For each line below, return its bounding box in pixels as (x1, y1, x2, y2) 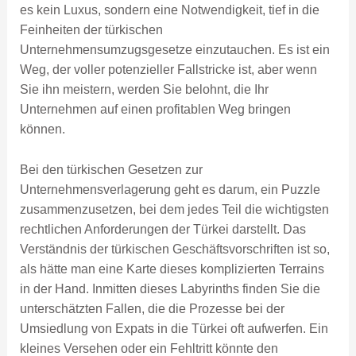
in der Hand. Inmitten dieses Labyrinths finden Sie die (19, 281, 320, 296)
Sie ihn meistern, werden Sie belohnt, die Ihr (19, 83, 269, 97)
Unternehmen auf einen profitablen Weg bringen (19, 103, 291, 117)
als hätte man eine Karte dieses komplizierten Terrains (19, 261, 324, 276)
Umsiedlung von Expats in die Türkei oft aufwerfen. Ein (19, 321, 328, 335)
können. (19, 122, 65, 137)
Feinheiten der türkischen (19, 23, 163, 37)
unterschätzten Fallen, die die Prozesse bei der (19, 301, 284, 315)
